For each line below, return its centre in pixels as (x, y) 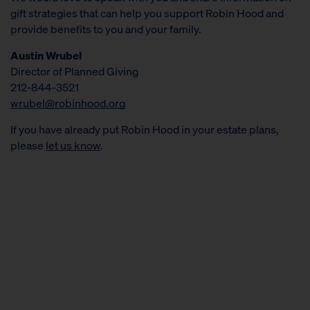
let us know (73, 145)
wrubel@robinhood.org (68, 102)
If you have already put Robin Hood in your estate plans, (145, 129)
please (28, 145)
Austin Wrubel (46, 55)
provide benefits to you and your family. (106, 28)
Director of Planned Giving (74, 71)
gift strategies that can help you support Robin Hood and (147, 12)
